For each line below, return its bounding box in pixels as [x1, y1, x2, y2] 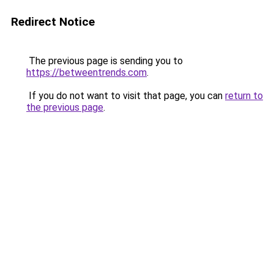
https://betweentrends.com [26, 67, 147, 78]
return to [225, 90, 263, 102]
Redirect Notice [11, 15, 95, 29]
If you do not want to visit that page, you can [26, 90, 225, 102]
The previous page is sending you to [26, 55, 183, 67]
